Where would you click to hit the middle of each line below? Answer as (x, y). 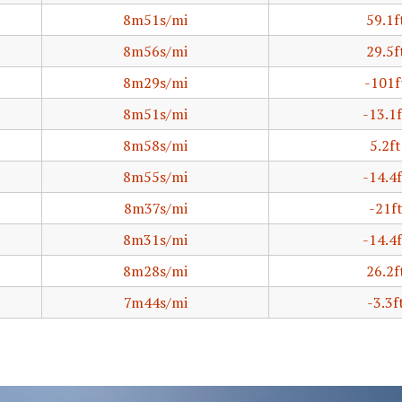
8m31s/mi (155, 240)
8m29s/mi (155, 83)
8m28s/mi (155, 271)
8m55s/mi (155, 177)
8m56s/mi (155, 51)
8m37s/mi (155, 208)
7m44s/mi (155, 302)
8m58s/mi (155, 145)
